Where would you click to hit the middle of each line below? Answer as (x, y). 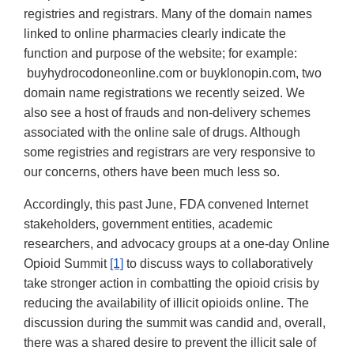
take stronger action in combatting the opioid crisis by (171, 284)
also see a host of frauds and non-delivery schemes (167, 113)
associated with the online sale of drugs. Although (162, 133)
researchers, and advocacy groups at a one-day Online (177, 244)
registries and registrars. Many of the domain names (168, 14)
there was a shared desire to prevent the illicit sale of (170, 343)
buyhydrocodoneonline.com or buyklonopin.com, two (173, 73)
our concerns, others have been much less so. (152, 172)
